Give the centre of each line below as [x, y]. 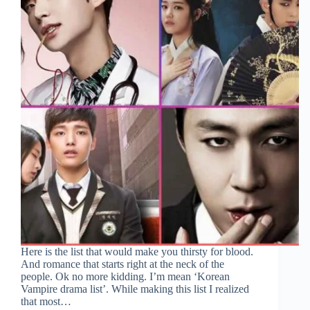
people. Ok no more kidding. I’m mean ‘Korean [125, 277]
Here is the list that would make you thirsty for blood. [137, 252]
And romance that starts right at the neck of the [122, 264]
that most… [46, 302]
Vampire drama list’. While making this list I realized [135, 289]
